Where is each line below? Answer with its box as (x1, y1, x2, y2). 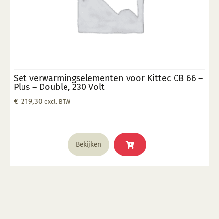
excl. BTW (44, 98, 70, 106)
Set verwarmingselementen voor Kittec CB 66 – (14, 73, 203, 84)
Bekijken (76, 140, 101, 149)
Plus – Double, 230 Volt (14, 82, 105, 93)
